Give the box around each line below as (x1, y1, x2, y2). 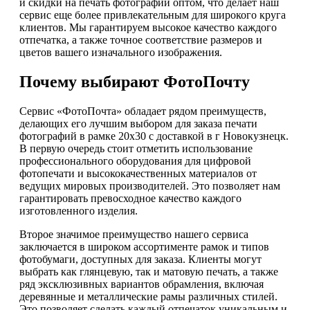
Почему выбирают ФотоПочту (19, 73, 250, 91)
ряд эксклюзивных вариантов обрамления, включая (19, 278, 264, 291)
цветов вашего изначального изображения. (19, 46, 222, 59)
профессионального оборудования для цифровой (19, 155, 251, 167)
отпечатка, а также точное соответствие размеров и (19, 34, 262, 46)
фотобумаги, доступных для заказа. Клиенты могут (19, 253, 262, 266)
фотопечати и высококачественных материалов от (19, 167, 257, 180)
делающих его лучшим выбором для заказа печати (19, 118, 257, 130)
